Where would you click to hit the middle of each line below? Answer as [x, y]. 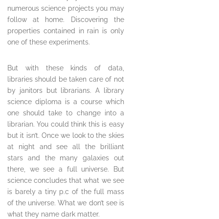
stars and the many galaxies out [66, 158]
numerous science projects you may [66, 9]
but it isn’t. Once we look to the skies [66, 136]
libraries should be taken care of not [66, 79]
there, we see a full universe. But [66, 169]
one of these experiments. [49, 42]
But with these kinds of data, [66, 68]
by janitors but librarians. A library [66, 91]
